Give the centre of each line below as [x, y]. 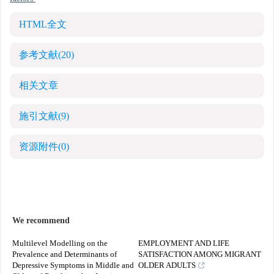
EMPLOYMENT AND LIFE [184, 244]
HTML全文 [43, 25]
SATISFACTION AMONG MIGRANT [200, 255]
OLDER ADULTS [167, 266]
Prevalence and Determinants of [65, 255]
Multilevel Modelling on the [60, 244]
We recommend [41, 221]
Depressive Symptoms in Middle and [73, 266]
